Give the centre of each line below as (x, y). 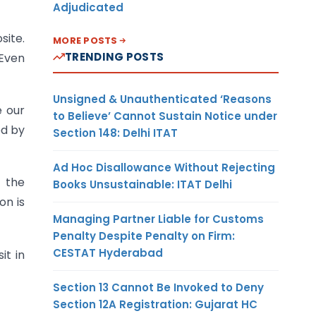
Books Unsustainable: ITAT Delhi (142, 184)
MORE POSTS (85, 40)
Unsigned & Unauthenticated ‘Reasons (162, 99)
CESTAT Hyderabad (108, 253)
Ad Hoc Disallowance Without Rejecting (164, 167)
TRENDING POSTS (115, 56)
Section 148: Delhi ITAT (115, 133)
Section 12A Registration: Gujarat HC (155, 304)
